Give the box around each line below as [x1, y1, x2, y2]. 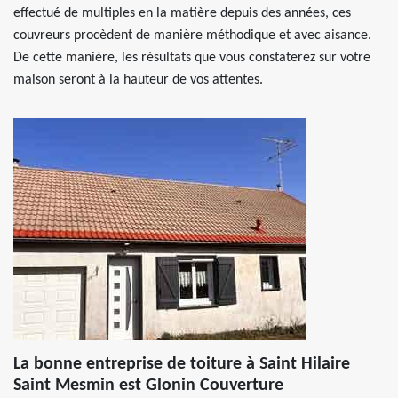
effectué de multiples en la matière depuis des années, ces [13, 6, 351, 20]
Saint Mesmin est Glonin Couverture [13, 377, 283, 394]
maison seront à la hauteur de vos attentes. [13, 73, 263, 87]
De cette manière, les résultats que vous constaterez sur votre [13, 51, 370, 65]
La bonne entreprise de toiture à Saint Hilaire [13, 355, 350, 373]
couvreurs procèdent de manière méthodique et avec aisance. [13, 28, 371, 43]
